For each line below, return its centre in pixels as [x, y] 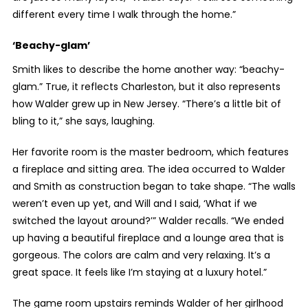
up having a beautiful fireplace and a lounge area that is [148, 238]
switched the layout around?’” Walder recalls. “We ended [148, 220]
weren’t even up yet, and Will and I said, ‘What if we [134, 203]
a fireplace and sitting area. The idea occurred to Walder [148, 169]
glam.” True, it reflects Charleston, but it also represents [146, 86]
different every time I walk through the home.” [124, 14]
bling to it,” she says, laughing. [83, 121]
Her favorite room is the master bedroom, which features [150, 152]
